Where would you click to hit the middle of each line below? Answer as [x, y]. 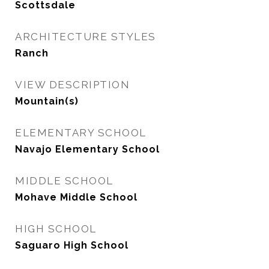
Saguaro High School [72, 245]
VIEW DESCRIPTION [72, 85]
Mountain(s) [47, 101]
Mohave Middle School [76, 197]
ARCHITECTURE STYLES [86, 37]
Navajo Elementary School [87, 149]
